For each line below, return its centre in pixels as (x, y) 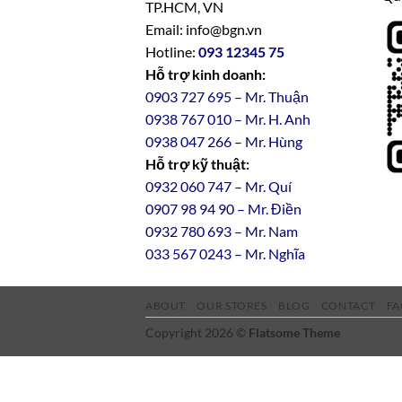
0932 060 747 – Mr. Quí (218, 187)
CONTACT (348, 306)
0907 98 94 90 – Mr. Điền (223, 209)
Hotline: (172, 52)
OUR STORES (232, 306)
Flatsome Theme (294, 333)
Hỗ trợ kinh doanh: (205, 74)
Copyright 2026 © (197, 333)
